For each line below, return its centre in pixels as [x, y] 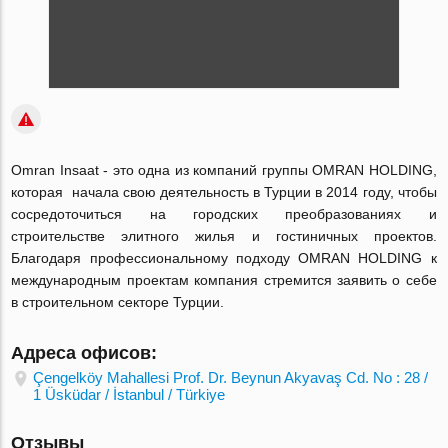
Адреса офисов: [84, 353]
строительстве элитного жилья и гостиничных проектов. [224, 236]
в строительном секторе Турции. [118, 302]
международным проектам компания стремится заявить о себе [224, 280]
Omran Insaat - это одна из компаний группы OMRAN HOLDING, [224, 170]
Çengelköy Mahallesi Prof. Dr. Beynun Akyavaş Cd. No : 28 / [231, 377]
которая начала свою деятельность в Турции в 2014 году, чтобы [224, 192]
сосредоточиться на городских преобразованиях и [224, 214]
